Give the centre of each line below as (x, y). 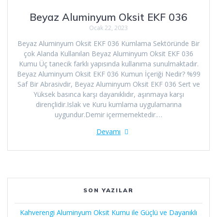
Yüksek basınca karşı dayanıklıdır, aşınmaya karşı (108, 94)
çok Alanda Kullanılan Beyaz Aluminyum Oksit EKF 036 (108, 53)
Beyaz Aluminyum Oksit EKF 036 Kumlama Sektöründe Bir (108, 43)
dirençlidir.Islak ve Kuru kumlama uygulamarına (108, 104)
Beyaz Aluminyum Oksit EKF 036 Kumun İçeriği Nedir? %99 (108, 74)
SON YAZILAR (108, 190)
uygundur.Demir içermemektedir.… (108, 114)
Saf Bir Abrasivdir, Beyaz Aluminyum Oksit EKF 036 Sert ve (108, 84)
